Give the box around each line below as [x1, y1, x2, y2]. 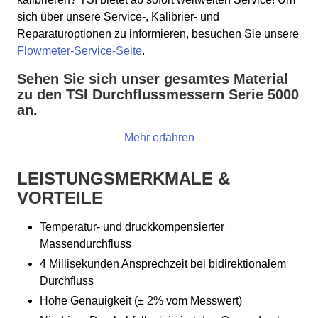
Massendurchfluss [40, 238, 131, 251]
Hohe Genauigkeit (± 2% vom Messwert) [40, 295, 242, 307]
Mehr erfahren [106, 131, 212, 144]
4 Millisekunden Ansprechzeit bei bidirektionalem [40, 258, 286, 270]
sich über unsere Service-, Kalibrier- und [17, 11, 219, 23]
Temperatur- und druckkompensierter [40, 221, 224, 234]
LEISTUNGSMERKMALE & [17, 169, 230, 189]
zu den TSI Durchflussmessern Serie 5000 [17, 87, 299, 103]
